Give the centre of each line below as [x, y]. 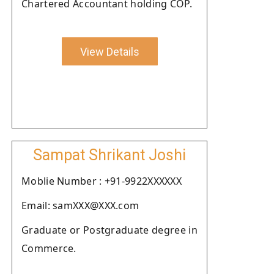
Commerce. [49, 248]
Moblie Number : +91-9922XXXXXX [102, 181]
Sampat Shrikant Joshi [109, 155]
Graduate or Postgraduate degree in [109, 230]
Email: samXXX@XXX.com [80, 206]
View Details [109, 51]
